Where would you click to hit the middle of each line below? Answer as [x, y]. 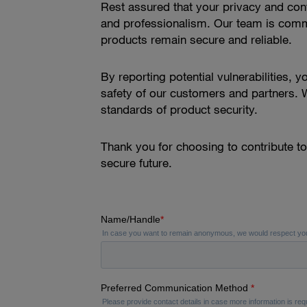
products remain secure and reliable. [196, 40]
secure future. [136, 163]
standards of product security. [179, 110]
